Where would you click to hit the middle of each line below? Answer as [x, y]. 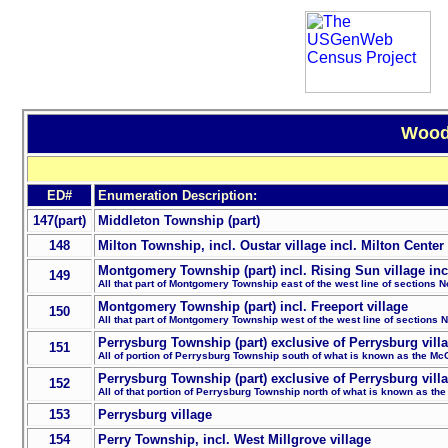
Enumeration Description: [177, 196]
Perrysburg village [154, 415]
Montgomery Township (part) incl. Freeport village [252, 307]
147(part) [59, 221]
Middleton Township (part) [178, 221]
